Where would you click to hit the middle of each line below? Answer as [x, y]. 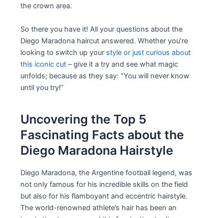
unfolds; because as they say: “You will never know [105, 76]
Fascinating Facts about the [102, 135]
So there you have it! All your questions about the [102, 29]
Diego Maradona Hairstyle [97, 151]
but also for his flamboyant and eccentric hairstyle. [104, 196]
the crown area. [46, 6]
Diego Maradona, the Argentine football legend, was [107, 173]
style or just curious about [149, 52]
